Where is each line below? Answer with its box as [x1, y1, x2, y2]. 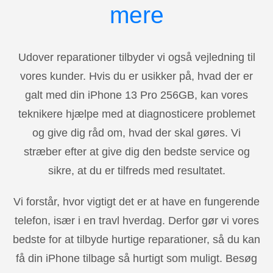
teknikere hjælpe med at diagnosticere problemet [18, 107, 255, 120]
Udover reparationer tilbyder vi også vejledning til [18, 51, 255, 63]
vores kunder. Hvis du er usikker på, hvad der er [20, 69, 253, 82]
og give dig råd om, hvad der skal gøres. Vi [32, 126, 241, 139]
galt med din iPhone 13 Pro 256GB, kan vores [25, 88, 248, 101]
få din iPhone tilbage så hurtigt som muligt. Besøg [16, 252, 257, 264]
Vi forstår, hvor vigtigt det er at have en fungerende [13, 195, 260, 208]
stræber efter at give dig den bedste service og [23, 145, 250, 158]
